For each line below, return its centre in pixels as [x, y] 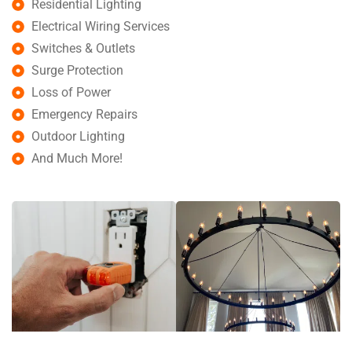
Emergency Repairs [84, 114]
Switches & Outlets [83, 48]
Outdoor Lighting [78, 136]
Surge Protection [77, 70]
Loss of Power [71, 92]
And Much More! [77, 158]
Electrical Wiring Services [101, 26]
